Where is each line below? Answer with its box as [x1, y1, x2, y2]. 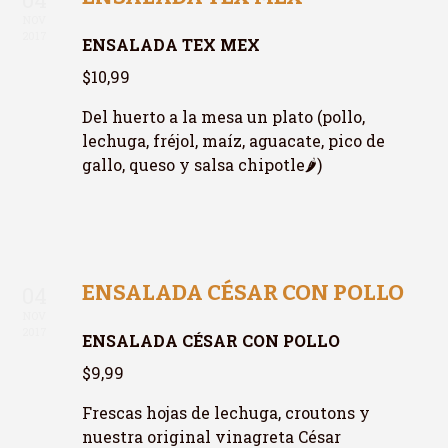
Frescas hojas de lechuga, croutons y [82, 402, 371, 423]
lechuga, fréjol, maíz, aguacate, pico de [82, 130, 386, 151]
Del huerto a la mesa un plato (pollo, [82, 106, 366, 127]
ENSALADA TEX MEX [82, 34, 261, 55]
